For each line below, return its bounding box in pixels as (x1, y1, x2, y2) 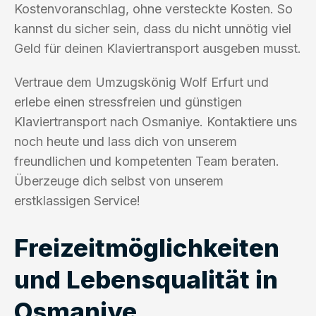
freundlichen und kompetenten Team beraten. (14, 153, 279, 169)
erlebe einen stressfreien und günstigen (14, 94, 242, 109)
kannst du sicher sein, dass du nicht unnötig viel (14, 20, 291, 36)
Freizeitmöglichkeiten (14, 232, 279, 262)
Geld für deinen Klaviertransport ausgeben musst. (14, 40, 301, 56)
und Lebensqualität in (14, 264, 278, 294)
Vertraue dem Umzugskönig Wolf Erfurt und (14, 74, 269, 90)
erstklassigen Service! (14, 193, 140, 208)
